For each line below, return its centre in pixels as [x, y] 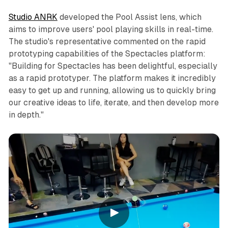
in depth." [26, 115]
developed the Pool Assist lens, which [129, 17]
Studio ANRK [33, 17]
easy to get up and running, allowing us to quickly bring [112, 91]
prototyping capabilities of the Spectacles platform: [107, 54]
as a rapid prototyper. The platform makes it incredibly [112, 78]
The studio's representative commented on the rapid [107, 42]
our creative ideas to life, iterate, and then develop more [113, 103]
